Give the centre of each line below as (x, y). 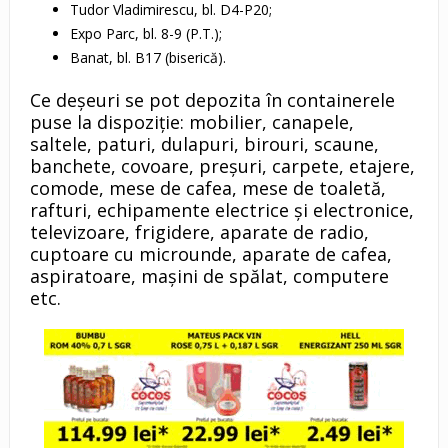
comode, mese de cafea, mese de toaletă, (207, 188)
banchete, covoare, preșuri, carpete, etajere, (222, 166)
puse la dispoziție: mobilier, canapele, (191, 122)
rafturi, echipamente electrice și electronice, (221, 210)
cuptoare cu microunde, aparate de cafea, (210, 254)
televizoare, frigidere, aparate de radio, (199, 232)
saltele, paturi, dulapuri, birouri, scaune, (204, 144)
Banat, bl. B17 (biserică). (147, 58)
